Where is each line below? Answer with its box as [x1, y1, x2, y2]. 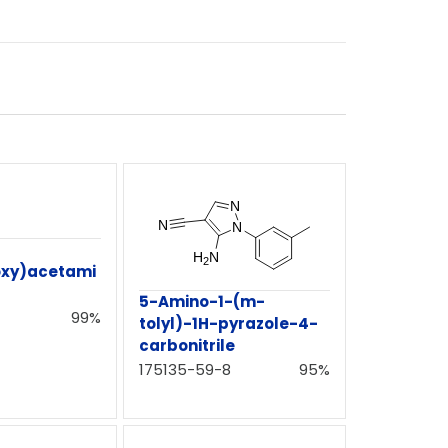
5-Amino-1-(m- [138, 290, 265, 312]
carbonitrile [138, 334, 235, 356]
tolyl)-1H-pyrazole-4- [138, 312, 318, 334]
